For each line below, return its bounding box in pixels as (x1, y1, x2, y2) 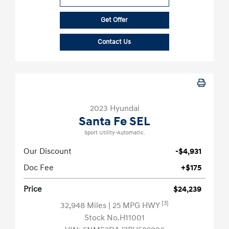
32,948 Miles (60, 200, 108, 211)
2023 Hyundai (89, 103, 140, 114)
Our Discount (24, 146, 72, 157)
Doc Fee (24, 163, 54, 173)
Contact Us (98, 38, 131, 47)
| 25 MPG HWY (108, 200, 162, 211)
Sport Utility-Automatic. (84, 129, 145, 137)
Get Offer (101, 16, 128, 25)
